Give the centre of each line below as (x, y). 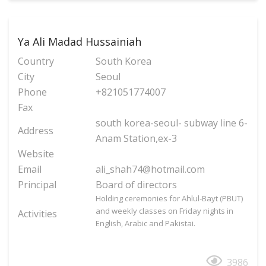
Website (36, 154)
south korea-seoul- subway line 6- (172, 123)
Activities (37, 214)
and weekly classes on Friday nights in (164, 211)
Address (36, 131)
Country (36, 61)
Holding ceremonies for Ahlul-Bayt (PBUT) (169, 199)
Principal (37, 185)
